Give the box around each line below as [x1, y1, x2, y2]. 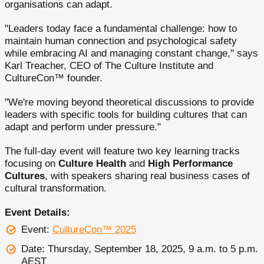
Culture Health [58, 157, 126, 169]
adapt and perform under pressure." [5, 121, 161, 133]
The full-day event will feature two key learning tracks [5, 145, 240, 157]
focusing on [5, 157, 58, 169]
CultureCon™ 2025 [52, 223, 136, 235]
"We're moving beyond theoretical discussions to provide [5, 96, 254, 108]
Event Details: [5, 206, 70, 218]
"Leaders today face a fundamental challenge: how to [5, 22, 237, 34]
